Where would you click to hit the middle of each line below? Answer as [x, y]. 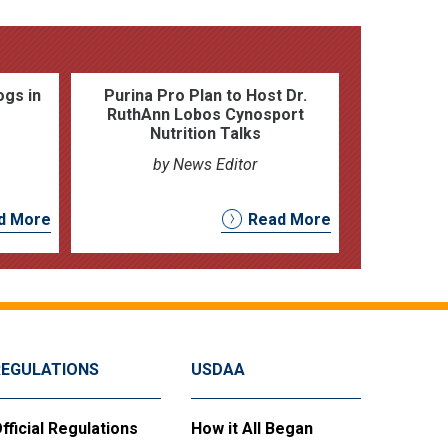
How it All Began [252, 428]
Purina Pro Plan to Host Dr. [205, 95]
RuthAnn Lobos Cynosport [205, 114]
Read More [289, 219]
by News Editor [205, 164]
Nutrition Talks [205, 133]
